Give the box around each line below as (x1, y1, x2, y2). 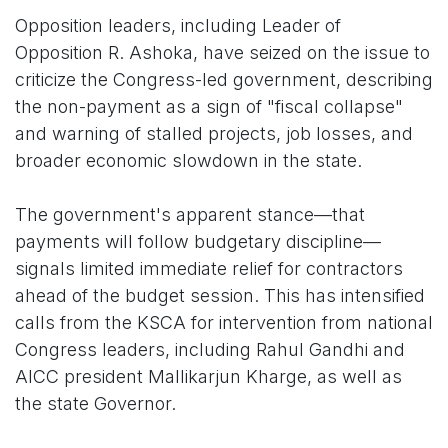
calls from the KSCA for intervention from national (15, 312, 433, 334)
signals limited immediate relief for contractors (15, 258, 403, 280)
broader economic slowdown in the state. (15, 150, 362, 172)
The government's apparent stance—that (15, 204, 365, 226)
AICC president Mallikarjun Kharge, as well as (15, 366, 402, 388)
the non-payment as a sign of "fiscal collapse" (15, 96, 403, 118)
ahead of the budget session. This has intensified (15, 285, 425, 307)
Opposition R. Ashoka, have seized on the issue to (15, 42, 430, 64)
